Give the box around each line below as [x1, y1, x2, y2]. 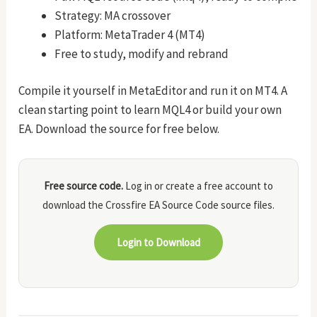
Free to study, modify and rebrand [54, 45, 229, 62]
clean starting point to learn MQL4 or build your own [18, 102, 282, 118]
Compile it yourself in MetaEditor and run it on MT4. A [18, 83, 288, 99]
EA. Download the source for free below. [18, 121, 220, 137]
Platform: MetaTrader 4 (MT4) [54, 26, 206, 42]
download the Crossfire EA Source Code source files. [42, 198, 275, 212]
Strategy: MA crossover [54, 7, 171, 23]
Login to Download [117, 236, 200, 250]
